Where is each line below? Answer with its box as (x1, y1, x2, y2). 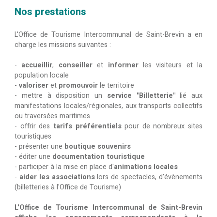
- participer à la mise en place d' (15, 161, 114, 172)
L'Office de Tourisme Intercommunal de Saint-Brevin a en (15, 29, 202, 40)
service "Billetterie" (107, 90, 175, 101)
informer (108, 60, 139, 70)
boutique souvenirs (64, 141, 131, 152)
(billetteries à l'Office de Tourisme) (15, 182, 121, 192)
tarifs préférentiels (53, 121, 122, 131)
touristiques (15, 131, 51, 141)
